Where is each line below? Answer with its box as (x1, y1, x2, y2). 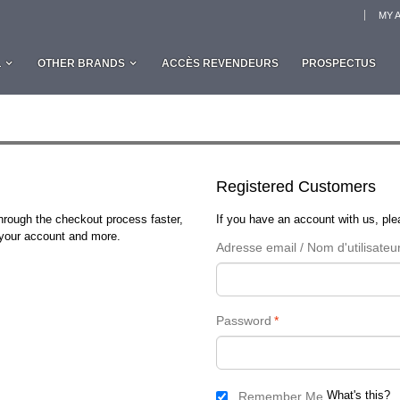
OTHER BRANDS (37, 57, 125, 70)
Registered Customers (215, 178, 376, 196)
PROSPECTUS (302, 57, 376, 70)
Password (215, 313, 271, 328)
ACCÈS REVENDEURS (162, 57, 279, 70)
